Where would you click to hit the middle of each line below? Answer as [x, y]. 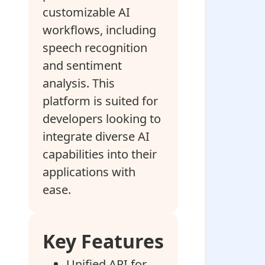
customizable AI [86, 12]
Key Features [103, 241]
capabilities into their [100, 154]
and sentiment [82, 65]
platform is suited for [100, 101]
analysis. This [79, 83]
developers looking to [102, 119]
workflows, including [99, 30]
